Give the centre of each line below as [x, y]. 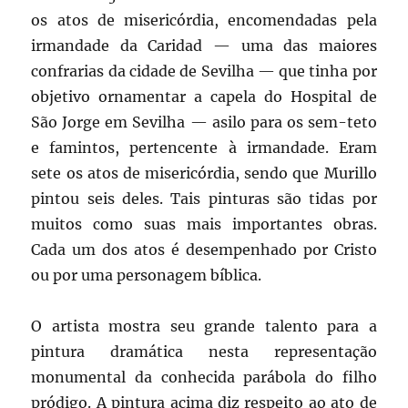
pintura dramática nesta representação [204, 351]
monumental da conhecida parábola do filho [204, 377]
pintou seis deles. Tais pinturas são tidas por [204, 198]
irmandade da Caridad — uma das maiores [204, 45]
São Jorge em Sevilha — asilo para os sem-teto [204, 122]
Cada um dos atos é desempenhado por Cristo [204, 249]
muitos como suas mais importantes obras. [204, 224]
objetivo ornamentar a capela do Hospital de [204, 96]
